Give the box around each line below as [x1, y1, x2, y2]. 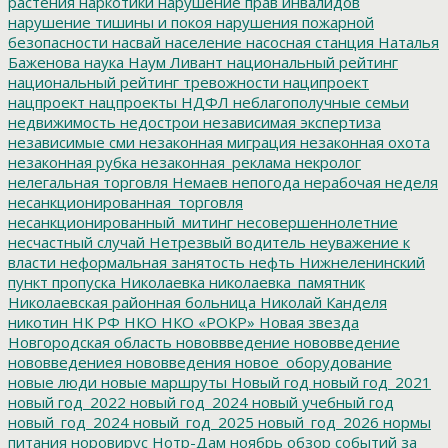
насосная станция [242, 31, 374, 52]
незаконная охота [296, 131, 430, 152]
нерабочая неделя [300, 171, 438, 192]
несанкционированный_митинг [8, 211, 233, 232]
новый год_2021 [309, 371, 431, 392]
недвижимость [8, 111, 116, 132]
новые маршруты [97, 371, 227, 392]
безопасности [8, 31, 108, 52]
